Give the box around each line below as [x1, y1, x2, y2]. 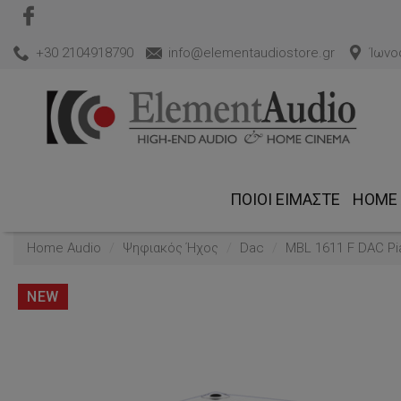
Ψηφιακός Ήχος [123, 240, 218, 256]
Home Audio [27, 240, 101, 256]
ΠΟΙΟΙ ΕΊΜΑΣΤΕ [230, 190, 340, 209]
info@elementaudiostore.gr [168, 45, 335, 61]
